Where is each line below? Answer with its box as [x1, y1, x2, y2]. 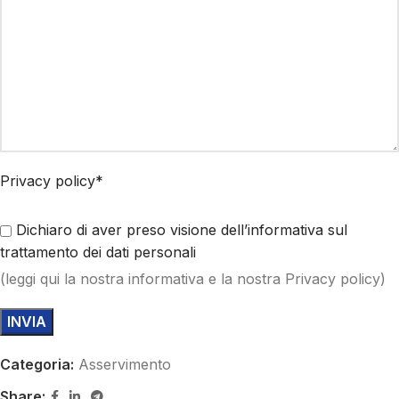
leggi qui [5, 270, 60, 289]
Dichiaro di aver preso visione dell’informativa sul [16, 221, 347, 240]
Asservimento [78, 355, 171, 374]
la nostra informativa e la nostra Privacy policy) [60, 270, 386, 289]
